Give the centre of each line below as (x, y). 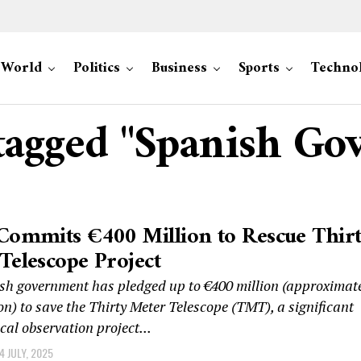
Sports (259, 68)
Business (179, 68)
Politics (97, 68)
